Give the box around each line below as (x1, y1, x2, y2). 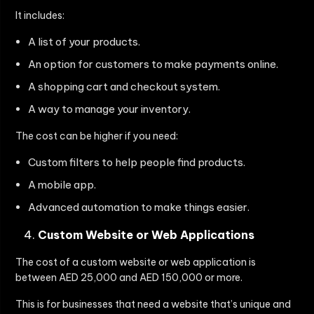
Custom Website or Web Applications (38, 228, 254, 243)
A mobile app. (28, 178, 96, 192)
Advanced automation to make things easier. (28, 200, 250, 214)
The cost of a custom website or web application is (15, 256, 256, 269)
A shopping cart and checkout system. (28, 80, 220, 94)
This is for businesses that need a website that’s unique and (15, 298, 291, 311)
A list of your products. (28, 35, 140, 49)
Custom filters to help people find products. (28, 156, 245, 170)
